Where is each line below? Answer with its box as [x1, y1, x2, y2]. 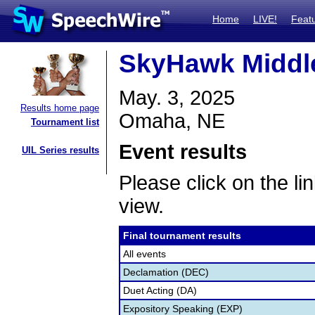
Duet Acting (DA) [123, 285, 197, 296]
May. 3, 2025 [119, 86, 235, 109]
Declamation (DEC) [123, 266, 209, 278]
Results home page [20, 103, 99, 113]
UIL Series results [22, 145, 99, 155]
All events [123, 248, 166, 259]
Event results [119, 141, 247, 163]
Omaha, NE [119, 110, 225, 132]
